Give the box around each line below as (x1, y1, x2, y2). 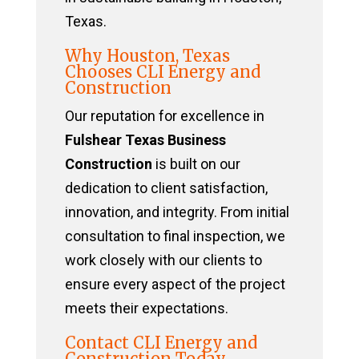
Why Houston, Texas (64, 46, 230, 67)
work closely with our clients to (64, 252, 262, 269)
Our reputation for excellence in (64, 107, 264, 125)
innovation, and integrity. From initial (64, 204, 289, 221)
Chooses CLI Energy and (64, 62, 260, 83)
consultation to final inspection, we (64, 228, 285, 245)
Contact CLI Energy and (64, 333, 257, 353)
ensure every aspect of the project (64, 276, 285, 293)
